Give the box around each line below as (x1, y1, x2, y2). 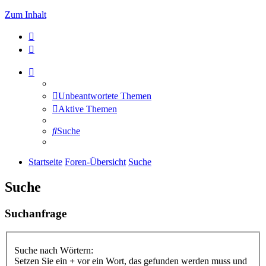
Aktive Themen (58, 104, 117, 114)
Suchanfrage (5, 207, 66, 220)
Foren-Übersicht (65, 157, 126, 167)
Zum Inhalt (5, 9, 46, 20)
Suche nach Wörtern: (14, 245, 93, 256)
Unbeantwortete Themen (58, 91, 151, 101)
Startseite (28, 157, 62, 167)
